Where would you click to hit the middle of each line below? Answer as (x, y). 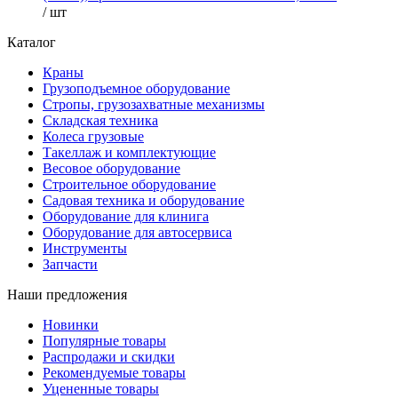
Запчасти (70, 265)
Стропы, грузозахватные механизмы (154, 105)
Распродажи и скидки (109, 357)
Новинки (71, 325)
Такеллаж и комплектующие (129, 153)
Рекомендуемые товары (114, 373)
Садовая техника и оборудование (143, 201)
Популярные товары (104, 341)
